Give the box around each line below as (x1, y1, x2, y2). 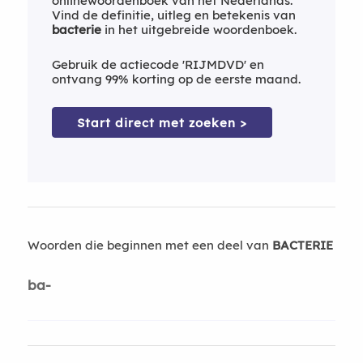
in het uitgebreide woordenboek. (100, 21, 297, 37)
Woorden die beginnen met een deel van (27, 237, 272, 253)
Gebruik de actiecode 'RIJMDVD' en (51, 56, 264, 72)
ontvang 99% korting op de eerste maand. (51, 70, 301, 87)
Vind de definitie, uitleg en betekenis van (51, 6, 296, 23)
